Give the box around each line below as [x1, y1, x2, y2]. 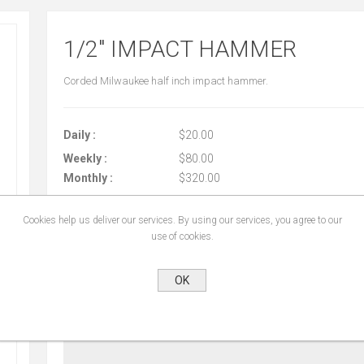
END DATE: [63, 313, 120, 327]
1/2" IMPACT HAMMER [63, 36, 297, 63]
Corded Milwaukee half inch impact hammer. [63, 75, 268, 87]
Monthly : [63, 171, 113, 184]
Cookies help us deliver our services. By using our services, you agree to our [22, 214, 342, 226]
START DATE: [63, 250, 133, 264]
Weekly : [63, 152, 107, 165]
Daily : [63, 128, 96, 141]
